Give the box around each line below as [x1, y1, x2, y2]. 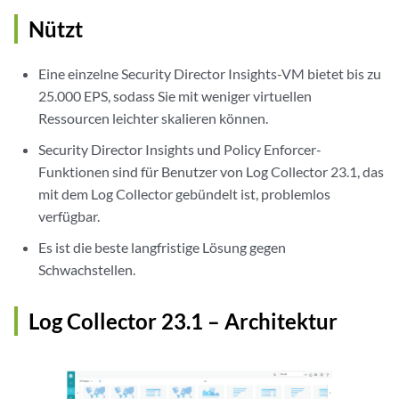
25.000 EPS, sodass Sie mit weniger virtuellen [38, 87, 313, 104]
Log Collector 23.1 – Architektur [28, 308, 338, 334]
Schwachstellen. [38, 261, 136, 278]
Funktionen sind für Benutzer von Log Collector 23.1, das [38, 163, 385, 180]
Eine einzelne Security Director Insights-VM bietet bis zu [38, 65, 382, 82]
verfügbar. [38, 208, 101, 224]
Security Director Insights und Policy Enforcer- [38, 141, 322, 158]
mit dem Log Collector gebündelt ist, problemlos [38, 185, 331, 202]
